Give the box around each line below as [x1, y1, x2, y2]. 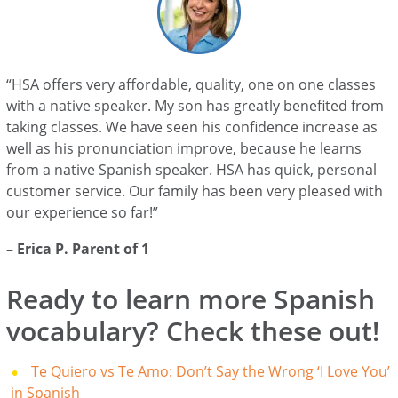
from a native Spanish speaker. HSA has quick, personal [6, 159, 378, 179]
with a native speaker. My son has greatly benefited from [6, 95, 385, 115]
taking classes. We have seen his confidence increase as [6, 116, 378, 137]
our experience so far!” [6, 202, 159, 222]
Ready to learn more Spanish [6, 280, 376, 317]
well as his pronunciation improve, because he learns [6, 138, 362, 158]
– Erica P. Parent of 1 [6, 238, 150, 259]
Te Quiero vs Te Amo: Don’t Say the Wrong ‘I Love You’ [31, 361, 391, 381]
